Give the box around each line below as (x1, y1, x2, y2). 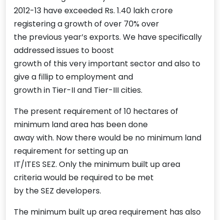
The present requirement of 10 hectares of (14, 106, 178, 117)
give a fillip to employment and (14, 71, 133, 83)
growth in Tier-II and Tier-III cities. (14, 84, 142, 96)
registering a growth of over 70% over (14, 18, 159, 30)
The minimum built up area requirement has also (14, 206, 201, 218)
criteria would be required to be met (14, 172, 154, 184)
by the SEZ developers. (14, 185, 101, 197)
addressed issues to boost (14, 45, 114, 56)
